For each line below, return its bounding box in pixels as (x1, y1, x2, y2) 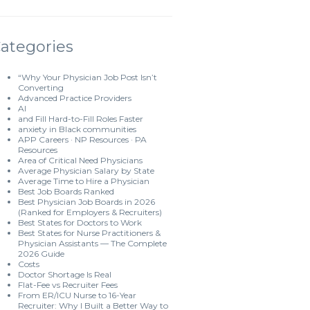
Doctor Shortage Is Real (18, 269, 111, 280)
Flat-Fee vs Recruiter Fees (18, 280, 118, 290)
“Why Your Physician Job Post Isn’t (18, 72, 157, 82)
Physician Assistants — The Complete (18, 238, 167, 248)
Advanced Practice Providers (18, 93, 131, 103)
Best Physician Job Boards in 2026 (18, 197, 155, 207)
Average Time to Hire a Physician (18, 176, 149, 186)
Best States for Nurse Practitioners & (18, 228, 161, 238)
